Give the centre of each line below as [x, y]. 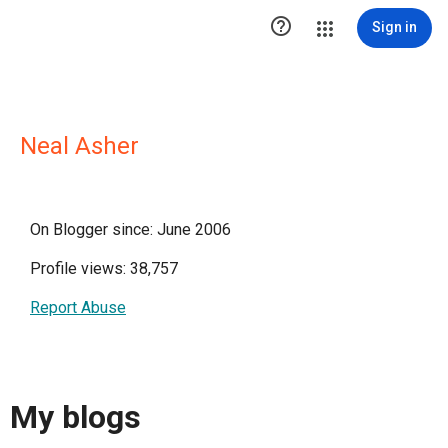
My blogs [75, 417]
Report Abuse [78, 307]
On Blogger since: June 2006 [130, 229]
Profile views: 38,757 [104, 268]
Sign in [394, 27]
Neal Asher [79, 146]
